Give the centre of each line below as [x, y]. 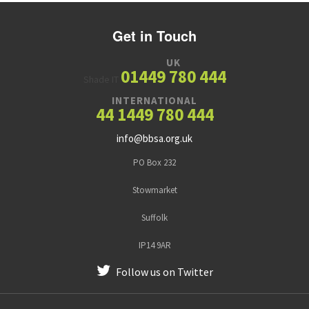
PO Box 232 [154, 162]
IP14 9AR [154, 245]
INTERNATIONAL [154, 100]
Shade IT [101, 79]
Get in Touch [154, 35]
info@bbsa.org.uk [154, 138]
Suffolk [154, 217]
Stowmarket [154, 190]
